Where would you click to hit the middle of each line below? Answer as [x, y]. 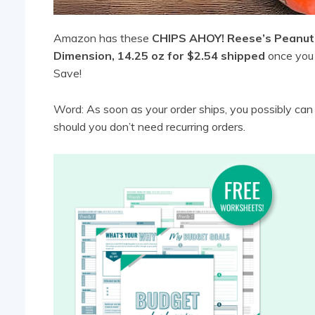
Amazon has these [103, 38]
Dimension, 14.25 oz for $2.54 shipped [159, 56]
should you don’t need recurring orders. [149, 127]
